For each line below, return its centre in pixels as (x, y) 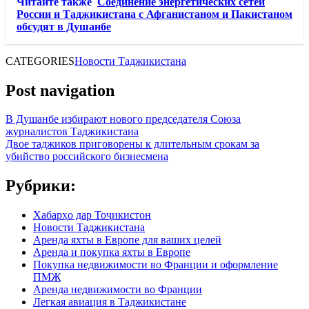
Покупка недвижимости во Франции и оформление (156, 265)
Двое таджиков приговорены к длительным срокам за (132, 144)
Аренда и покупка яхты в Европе (112, 252)
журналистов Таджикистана (72, 132)
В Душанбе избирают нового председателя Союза (123, 119)
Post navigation (60, 90)
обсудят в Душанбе (64, 26)
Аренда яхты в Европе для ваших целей (127, 240)
